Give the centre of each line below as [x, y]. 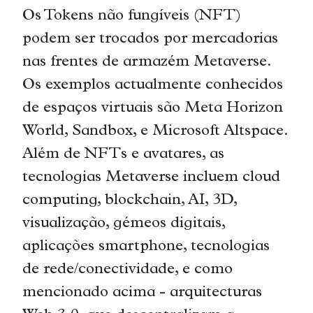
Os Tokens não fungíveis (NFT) [132, 16]
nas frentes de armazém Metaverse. [147, 62]
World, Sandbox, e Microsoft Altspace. [155, 131]
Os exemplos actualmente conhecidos [153, 85]
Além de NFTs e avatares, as [124, 154]
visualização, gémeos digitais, [124, 224]
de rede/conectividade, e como [128, 270]
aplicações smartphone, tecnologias [146, 247]
